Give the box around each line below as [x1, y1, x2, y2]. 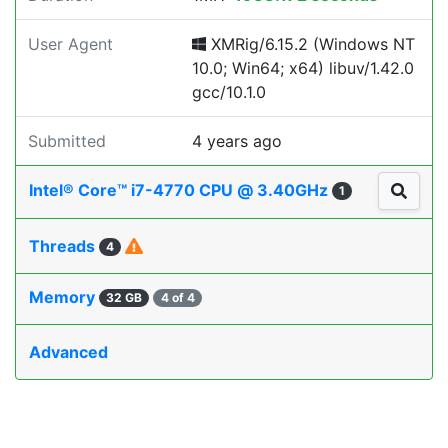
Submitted [28, 131, 106, 151]
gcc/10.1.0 [192, 82, 266, 102]
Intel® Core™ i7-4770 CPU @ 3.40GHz [29, 180, 332, 201]
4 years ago [192, 131, 282, 151]
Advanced [29, 342, 108, 363]
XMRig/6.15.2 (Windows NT [206, 34, 415, 54]
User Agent [28, 34, 113, 54]
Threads [29, 236, 99, 257]
